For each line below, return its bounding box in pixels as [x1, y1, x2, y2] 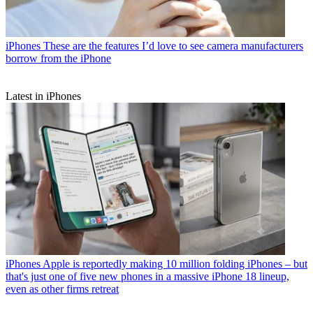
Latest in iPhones [6, 90, 81, 103]
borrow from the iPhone [6, 52, 111, 65]
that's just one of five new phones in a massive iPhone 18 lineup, [6, 270, 289, 283]
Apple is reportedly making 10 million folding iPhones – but [43, 258, 307, 270]
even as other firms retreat [6, 283, 119, 296]
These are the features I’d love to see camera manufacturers [43, 40, 303, 52]
